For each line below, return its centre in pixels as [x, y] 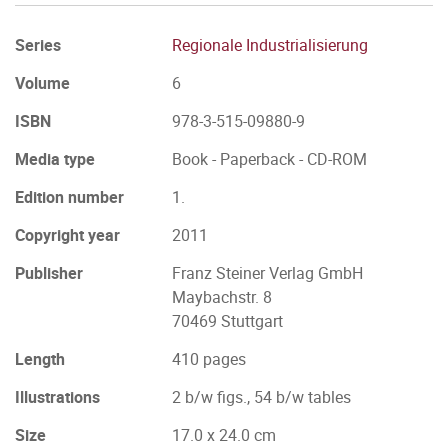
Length [40, 359]
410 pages [209, 359]
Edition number [69, 197]
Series [38, 45]
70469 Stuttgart [227, 321]
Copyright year [67, 235]
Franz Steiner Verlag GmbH [267, 273]
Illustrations [57, 397]
